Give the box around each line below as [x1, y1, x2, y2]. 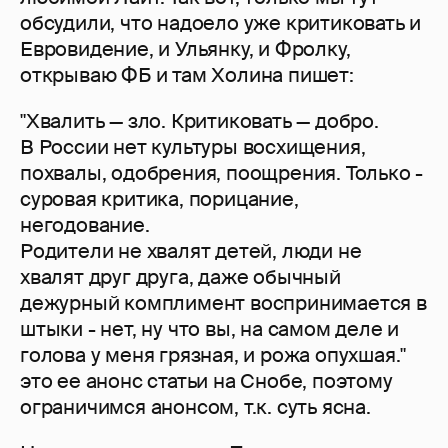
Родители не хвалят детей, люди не [20, 238, 362, 265]
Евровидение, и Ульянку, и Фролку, [20, 36, 351, 63]
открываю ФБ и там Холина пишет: [20, 62, 354, 89]
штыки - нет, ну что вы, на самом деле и [20, 316, 400, 343]
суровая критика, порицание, [20, 186, 299, 213]
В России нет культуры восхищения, [20, 134, 366, 161]
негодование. [20, 212, 155, 239]
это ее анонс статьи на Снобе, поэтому [20, 368, 393, 395]
